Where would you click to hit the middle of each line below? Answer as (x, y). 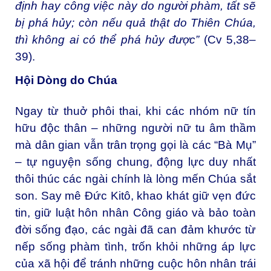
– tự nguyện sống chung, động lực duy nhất (135, 162)
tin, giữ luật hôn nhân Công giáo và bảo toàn (135, 213)
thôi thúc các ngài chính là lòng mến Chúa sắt (135, 179)
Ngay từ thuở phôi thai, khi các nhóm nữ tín (135, 111)
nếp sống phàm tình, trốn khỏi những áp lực (135, 247)
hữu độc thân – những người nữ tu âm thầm (135, 128)
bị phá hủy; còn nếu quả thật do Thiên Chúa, (135, 23)
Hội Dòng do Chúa (66, 80)
